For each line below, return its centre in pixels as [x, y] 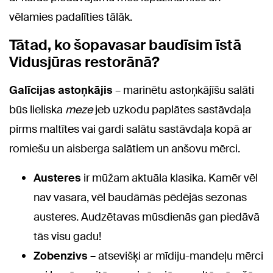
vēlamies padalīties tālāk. [71, 17]
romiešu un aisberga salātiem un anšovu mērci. [125, 149]
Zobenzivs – [65, 256]
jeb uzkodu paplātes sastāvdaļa [173, 110]
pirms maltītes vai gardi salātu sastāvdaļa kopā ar [130, 129]
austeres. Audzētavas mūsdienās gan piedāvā [147, 217]
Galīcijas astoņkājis [61, 90]
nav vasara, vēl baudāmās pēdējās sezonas [140, 197]
